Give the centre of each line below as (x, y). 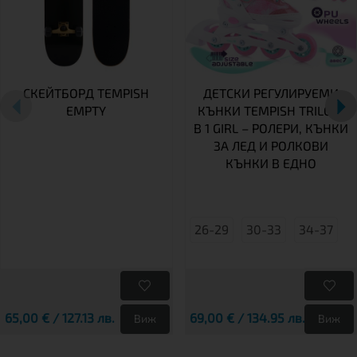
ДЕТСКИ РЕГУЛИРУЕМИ (271, 92)
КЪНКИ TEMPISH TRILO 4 (271, 110)
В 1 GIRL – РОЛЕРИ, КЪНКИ (271, 127)
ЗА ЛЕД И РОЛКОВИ (271, 145)
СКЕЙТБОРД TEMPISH (86, 92)
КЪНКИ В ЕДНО (271, 163)
